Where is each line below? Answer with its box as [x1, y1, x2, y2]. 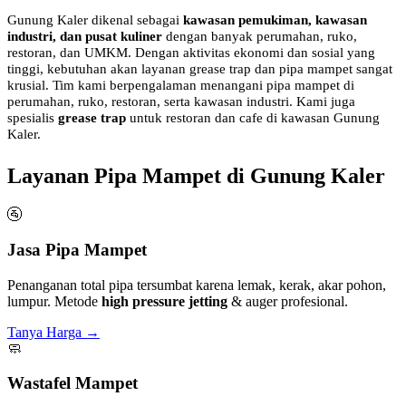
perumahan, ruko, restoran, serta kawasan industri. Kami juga [7, 93, 355, 110]
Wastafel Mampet [7, 373, 138, 393]
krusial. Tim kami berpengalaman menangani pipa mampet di [7, 77, 354, 93]
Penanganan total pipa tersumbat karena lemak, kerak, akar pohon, [7, 276, 386, 293]
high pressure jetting [101, 293, 227, 309]
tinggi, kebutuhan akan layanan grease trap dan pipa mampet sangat [7, 61, 392, 77]
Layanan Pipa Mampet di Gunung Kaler [7, 164, 385, 188]
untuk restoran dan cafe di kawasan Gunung [126, 110, 380, 126]
